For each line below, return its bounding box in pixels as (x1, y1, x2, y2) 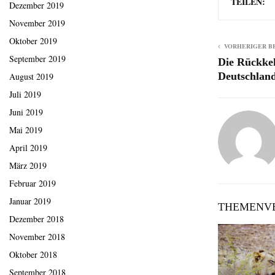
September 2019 (9, 53, 66, 65)
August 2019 (9, 71, 53, 83)
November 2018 (9, 231, 65, 243)
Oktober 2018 (9, 249, 57, 261)
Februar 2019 (9, 177, 56, 190)
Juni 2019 (9, 106, 43, 118)
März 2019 (9, 160, 47, 172)
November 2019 (9, 17, 65, 29)
